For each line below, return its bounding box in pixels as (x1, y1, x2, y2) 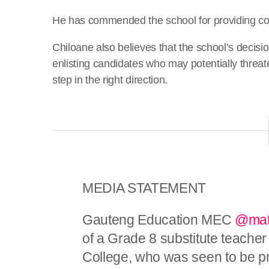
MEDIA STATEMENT (82, 180, 207, 196)
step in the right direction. (52, 73, 168, 86)
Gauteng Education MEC (82, 212, 235, 228)
